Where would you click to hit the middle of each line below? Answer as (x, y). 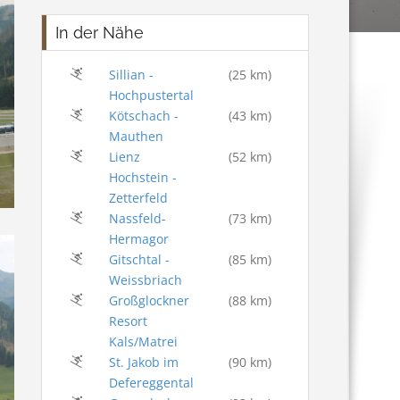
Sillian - (131, 75)
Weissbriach (145, 280)
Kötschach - (143, 116)
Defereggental (151, 383)
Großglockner (149, 301)
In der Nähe (100, 33)
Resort (128, 321)
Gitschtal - (139, 260)
